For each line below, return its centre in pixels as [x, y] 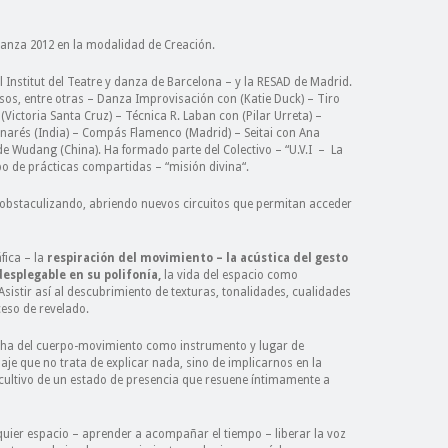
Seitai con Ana [282, 133]
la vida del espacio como [231, 275]
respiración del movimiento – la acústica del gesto [197, 258]
